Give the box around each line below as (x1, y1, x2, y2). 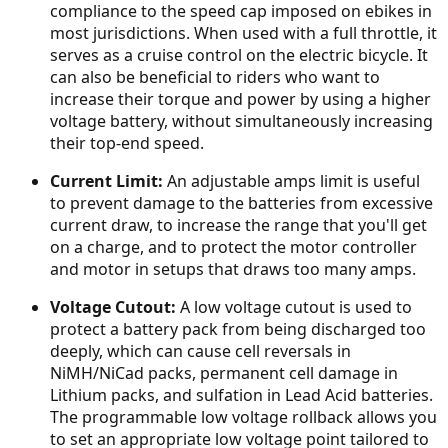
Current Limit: (50, 170, 163, 192)
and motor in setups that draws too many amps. (50, 258, 416, 280)
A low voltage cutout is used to (176, 296, 412, 318)
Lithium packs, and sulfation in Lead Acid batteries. (50, 384, 433, 406)
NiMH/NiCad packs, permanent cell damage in (50, 362, 398, 384)
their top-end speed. (50, 132, 204, 154)
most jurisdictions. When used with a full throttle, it (50, 22, 437, 44)
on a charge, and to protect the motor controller (50, 236, 417, 258)
